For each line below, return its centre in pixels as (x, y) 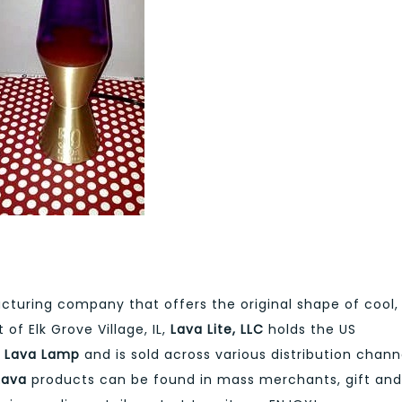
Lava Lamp (44, 354)
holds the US (312, 329)
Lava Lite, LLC (219, 329)
